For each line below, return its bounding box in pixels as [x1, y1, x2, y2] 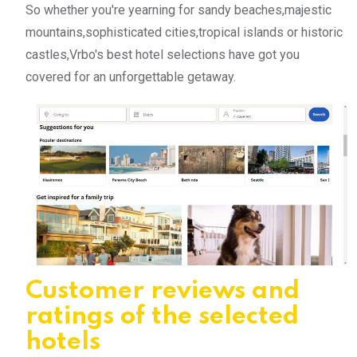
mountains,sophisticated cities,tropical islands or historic [25, 24, 343, 40]
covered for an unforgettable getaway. [25, 69, 236, 84]
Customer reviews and [25, 278, 300, 304]
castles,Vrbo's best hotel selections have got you [25, 46, 300, 62]
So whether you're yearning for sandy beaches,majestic [25, 2, 331, 18]
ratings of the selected [25, 304, 299, 329]
